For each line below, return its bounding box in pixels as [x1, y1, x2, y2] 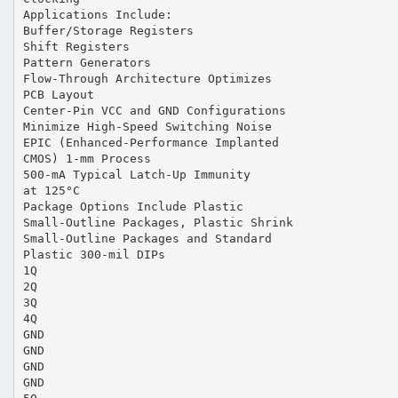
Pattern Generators [22, 55, 151, 69]
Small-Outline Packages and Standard [22, 231, 272, 245]
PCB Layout [22, 87, 94, 101]
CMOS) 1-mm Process [22, 151, 151, 165]
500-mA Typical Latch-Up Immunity [22, 167, 251, 181]
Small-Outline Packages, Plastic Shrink [22, 215, 293, 229]
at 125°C [22, 183, 80, 197]
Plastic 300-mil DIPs [22, 247, 165, 261]
